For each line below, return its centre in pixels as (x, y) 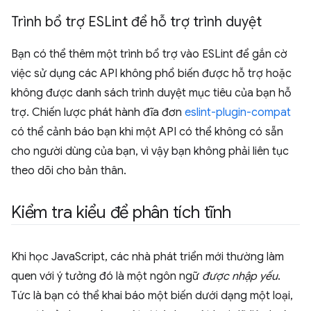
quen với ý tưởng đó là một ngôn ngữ (107, 276)
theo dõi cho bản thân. (69, 171)
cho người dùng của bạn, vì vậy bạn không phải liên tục (150, 151)
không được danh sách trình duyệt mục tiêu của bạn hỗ (151, 93)
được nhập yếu (240, 276)
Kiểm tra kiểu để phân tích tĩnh (121, 212)
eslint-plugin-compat (238, 112)
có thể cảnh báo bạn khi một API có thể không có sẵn (147, 132)
